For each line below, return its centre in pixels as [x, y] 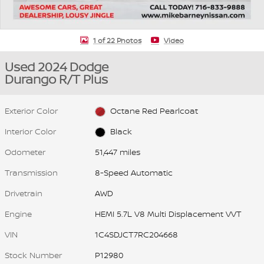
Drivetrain [24, 193]
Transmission [31, 173]
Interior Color [30, 131]
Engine [18, 214]
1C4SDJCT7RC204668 [137, 235]
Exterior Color [31, 110]
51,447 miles [118, 152]
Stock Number [33, 255]
